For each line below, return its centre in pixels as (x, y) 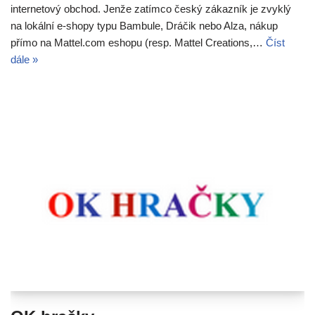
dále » (24, 59)
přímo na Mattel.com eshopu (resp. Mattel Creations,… (138, 42)
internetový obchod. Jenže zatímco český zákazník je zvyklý (151, 8)
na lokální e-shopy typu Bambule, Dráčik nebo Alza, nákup (144, 25)
